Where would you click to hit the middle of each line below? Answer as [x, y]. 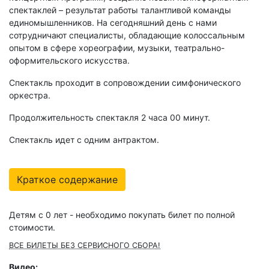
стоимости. [32, 228]
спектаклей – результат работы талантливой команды [120, 10]
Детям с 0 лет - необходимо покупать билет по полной [122, 215]
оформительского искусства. [69, 61]
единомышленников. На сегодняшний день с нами [113, 23]
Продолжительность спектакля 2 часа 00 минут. [110, 118]
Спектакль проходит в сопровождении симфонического [125, 83]
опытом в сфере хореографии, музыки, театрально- [117, 48]
